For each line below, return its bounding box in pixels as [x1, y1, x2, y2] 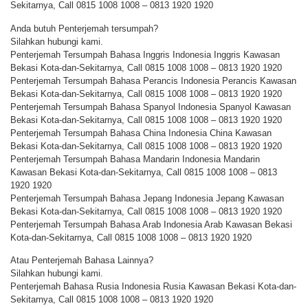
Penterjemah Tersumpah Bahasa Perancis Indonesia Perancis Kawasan [10, 75, 296, 86]
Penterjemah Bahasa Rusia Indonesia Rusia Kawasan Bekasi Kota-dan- [10, 281, 296, 292]
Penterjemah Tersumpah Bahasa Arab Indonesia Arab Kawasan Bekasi [10, 219, 292, 230]
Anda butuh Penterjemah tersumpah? [10, 23, 158, 34]
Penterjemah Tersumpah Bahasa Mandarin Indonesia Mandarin [10, 153, 260, 164]
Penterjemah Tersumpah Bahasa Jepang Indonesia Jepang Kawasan [10, 192, 284, 203]
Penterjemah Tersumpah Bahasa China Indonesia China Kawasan [10, 127, 272, 138]
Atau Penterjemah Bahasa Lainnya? [10, 255, 153, 266]
